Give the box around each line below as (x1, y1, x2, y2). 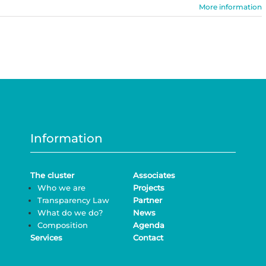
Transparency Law (37, 195, 109, 205)
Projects (132, 182, 164, 192)
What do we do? (37, 207, 103, 217)
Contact (132, 232, 163, 242)
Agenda (132, 220, 164, 230)
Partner (132, 195, 162, 205)
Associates (132, 170, 175, 180)
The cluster (30, 170, 74, 180)
